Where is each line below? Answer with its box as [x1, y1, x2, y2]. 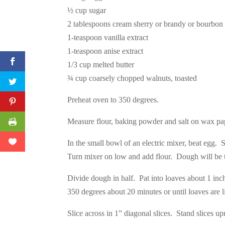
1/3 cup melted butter [67, 60, 135, 69]
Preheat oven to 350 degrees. [67, 95, 159, 104]
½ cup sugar [67, 6, 106, 15]
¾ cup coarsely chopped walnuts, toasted [67, 74, 197, 83]
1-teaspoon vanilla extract [67, 33, 149, 42]
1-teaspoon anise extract [67, 47, 144, 56]
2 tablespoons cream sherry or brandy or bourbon [67, 20, 223, 29]
